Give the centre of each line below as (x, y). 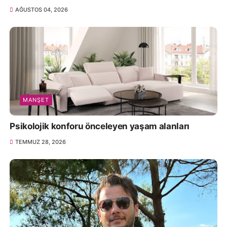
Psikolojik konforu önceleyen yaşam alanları (100, 126)
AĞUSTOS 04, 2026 (41, 9)
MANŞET (36, 100)
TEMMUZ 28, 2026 (40, 142)
